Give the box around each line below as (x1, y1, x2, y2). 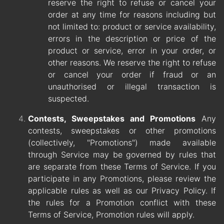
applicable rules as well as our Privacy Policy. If (28, 185, 216, 196)
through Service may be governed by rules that (28, 149, 216, 160)
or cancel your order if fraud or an (48, 69, 216, 80)
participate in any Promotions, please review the (28, 173, 216, 184)
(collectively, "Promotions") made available (28, 137, 216, 148)
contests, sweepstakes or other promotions (28, 125, 216, 136)
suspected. (48, 93, 89, 104)
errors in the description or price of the (48, 33, 216, 44)
